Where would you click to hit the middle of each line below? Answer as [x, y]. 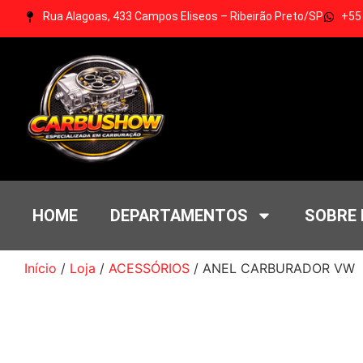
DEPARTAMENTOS [179, 216]
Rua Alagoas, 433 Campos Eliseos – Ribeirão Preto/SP [183, 16]
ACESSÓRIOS [149, 269]
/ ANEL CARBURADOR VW [272, 269]
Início [41, 269]
